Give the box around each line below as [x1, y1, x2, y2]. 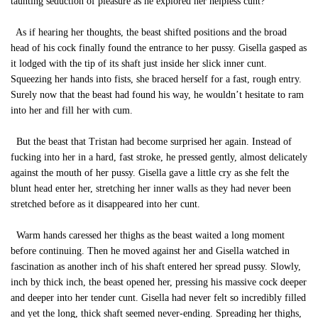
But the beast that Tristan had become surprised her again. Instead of [11, 136, 292, 147]
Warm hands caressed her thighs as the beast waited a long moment [11, 230, 285, 241]
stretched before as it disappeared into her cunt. [11, 199, 200, 209]
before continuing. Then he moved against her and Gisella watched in [11, 246, 290, 256]
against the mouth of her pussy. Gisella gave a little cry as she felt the [11, 168, 289, 178]
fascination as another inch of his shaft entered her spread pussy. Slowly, [11, 261, 301, 272]
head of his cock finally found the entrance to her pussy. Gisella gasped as [11, 43, 307, 53]
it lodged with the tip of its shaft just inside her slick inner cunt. [11, 58, 267, 69]
